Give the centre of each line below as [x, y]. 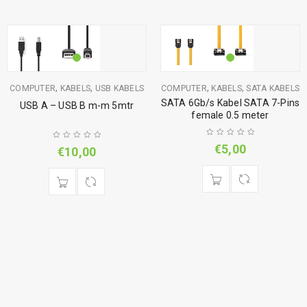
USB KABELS [119, 88]
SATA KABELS [273, 88]
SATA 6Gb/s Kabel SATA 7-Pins [230, 102]
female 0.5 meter [230, 115]
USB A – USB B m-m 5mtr [77, 105]
